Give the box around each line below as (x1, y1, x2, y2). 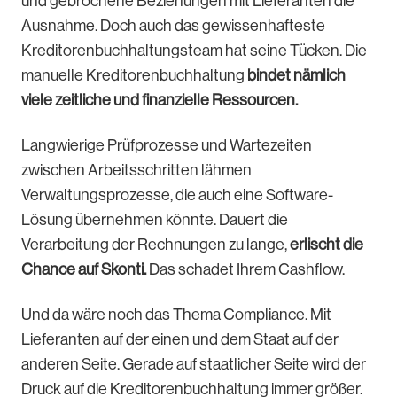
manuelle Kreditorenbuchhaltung (21, 66, 245, 84)
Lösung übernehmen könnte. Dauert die (21, 210, 288, 229)
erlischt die (290, 235, 363, 253)
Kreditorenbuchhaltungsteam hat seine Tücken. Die (21, 41, 367, 59)
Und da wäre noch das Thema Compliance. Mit (21, 305, 331, 323)
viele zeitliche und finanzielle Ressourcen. (21, 90, 298, 109)
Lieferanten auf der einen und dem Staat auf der (21, 330, 339, 348)
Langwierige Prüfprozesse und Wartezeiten (21, 136, 312, 154)
